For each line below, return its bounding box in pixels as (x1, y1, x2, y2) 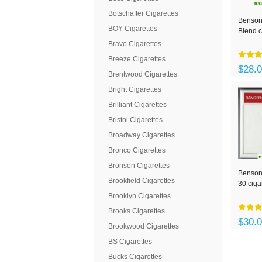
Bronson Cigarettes (108, 161, 170, 170)
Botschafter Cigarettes (108, 9, 178, 18)
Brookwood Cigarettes (108, 222, 179, 230)
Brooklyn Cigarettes (108, 192, 171, 200)
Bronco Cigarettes (108, 146, 166, 154)
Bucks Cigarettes (108, 253, 162, 261)
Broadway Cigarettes (108, 131, 175, 139)
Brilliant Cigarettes (108, 101, 167, 109)
